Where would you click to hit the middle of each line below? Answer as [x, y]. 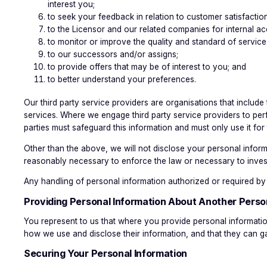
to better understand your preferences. [122, 80]
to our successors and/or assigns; [113, 55]
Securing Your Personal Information [106, 254]
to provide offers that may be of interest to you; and [147, 67]
